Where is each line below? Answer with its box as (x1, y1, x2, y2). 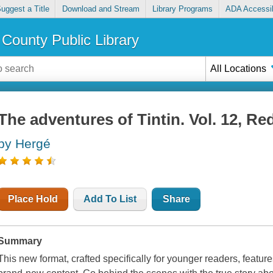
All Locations (210, 63, 267, 74)
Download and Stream (62, 4, 140, 14)
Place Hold (8, 194, 58, 205)
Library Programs (152, 4, 213, 14)
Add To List (83, 194, 137, 205)
